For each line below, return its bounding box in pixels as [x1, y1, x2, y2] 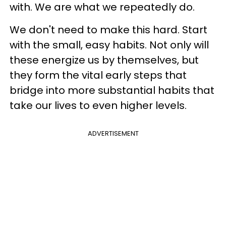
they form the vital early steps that [10, 68, 187, 82]
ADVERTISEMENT [87, 129, 139, 138]
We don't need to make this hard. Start [10, 23, 207, 37]
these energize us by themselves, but [10, 53, 199, 67]
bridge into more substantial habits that [10, 83, 214, 97]
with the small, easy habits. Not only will [10, 38, 209, 52]
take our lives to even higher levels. [10, 98, 189, 112]
